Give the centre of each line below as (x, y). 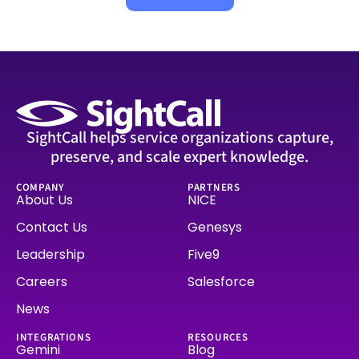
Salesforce (221, 281)
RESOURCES (218, 337)
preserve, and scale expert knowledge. (179, 157)
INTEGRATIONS (54, 337)
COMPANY (40, 187)
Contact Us (52, 227)
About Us (44, 200)
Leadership (50, 254)
